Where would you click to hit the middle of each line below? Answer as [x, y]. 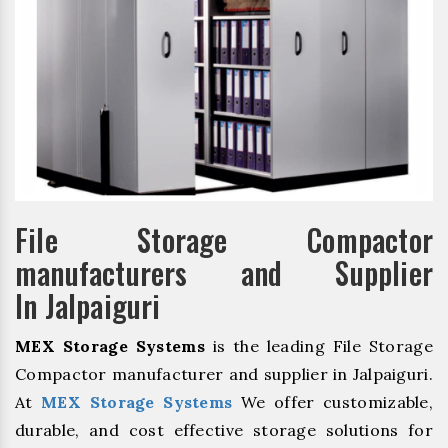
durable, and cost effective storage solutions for [224, 429]
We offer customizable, [333, 401]
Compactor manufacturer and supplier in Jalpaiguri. [224, 373]
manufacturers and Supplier [224, 272]
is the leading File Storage [318, 345]
